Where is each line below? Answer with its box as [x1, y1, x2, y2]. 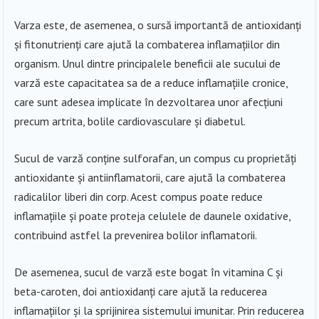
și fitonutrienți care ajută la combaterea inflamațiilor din [14, 36, 281, 51]
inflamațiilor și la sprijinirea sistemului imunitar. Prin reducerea [14, 303, 305, 318]
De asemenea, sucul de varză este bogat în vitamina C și [14, 264, 283, 279]
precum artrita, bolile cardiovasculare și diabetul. [14, 113, 246, 128]
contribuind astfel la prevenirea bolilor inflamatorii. [14, 227, 258, 242]
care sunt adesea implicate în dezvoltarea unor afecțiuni [14, 94, 283, 109]
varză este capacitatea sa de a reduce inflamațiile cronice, [14, 75, 288, 90]
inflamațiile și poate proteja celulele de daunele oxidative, [14, 208, 291, 223]
